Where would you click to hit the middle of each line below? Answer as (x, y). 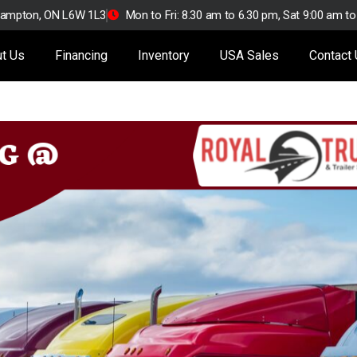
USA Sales (250, 55)
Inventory (164, 55)
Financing (82, 55)
